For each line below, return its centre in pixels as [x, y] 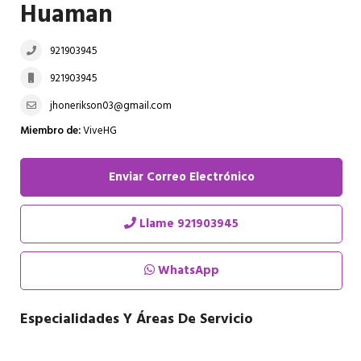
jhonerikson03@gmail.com [111, 106]
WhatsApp [187, 271]
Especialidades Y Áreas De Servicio [137, 320]
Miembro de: [50, 131]
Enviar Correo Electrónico [181, 177]
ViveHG [99, 131]
